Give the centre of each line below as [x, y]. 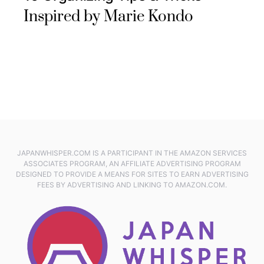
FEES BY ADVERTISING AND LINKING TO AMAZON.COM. [132, 184]
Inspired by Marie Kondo [108, 16]
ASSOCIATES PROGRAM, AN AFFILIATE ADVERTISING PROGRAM [132, 163]
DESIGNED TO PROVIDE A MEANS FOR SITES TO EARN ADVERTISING [132, 174]
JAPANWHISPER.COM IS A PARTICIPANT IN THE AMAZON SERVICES [132, 153]
